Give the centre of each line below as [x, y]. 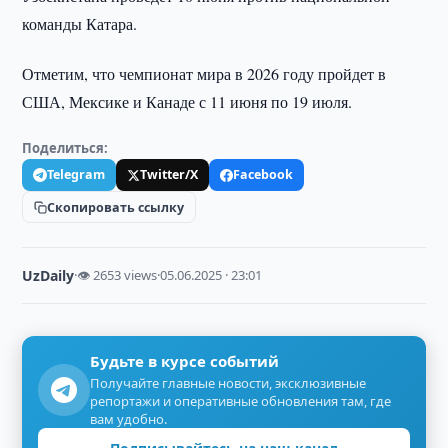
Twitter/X [169, 174]
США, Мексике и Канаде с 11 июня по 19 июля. [187, 101]
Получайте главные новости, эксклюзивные [228, 383]
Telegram [76, 174]
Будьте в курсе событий [185, 361]
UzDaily [48, 275]
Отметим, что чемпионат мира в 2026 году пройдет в [204, 73]
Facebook [263, 174]
